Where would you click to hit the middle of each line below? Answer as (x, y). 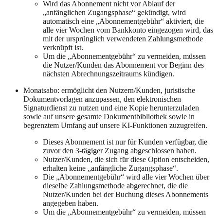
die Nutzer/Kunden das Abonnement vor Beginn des (123, 65)
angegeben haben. (71, 203)
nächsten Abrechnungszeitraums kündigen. (109, 73)
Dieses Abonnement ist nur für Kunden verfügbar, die (125, 142)
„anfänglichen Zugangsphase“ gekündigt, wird (114, 12)
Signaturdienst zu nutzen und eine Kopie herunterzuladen (111, 108)
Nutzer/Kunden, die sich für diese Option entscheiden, (126, 159)
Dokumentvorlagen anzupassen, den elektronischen (102, 99)
